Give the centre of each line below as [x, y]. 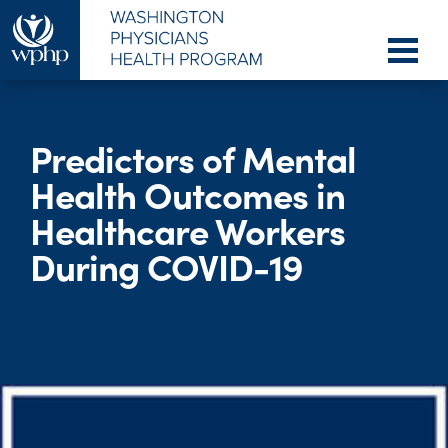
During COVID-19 [166, 266]
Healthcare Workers [187, 230]
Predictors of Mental [193, 158]
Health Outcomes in [187, 194]
